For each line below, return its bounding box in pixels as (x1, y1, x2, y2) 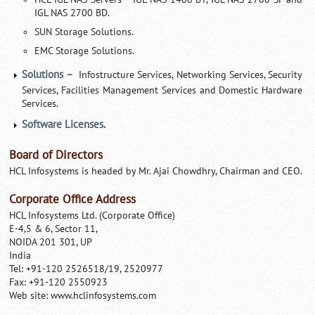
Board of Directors (9, 148, 103, 162)
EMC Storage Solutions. (34, 44, 135, 57)
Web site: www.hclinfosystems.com (9, 289, 157, 302)
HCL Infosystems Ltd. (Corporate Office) (9, 209, 176, 221)
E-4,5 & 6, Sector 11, (9, 222, 98, 235)
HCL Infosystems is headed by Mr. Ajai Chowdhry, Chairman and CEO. (9, 165, 303, 177)
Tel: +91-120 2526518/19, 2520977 (9, 262, 164, 275)
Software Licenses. (22, 117, 106, 131)
